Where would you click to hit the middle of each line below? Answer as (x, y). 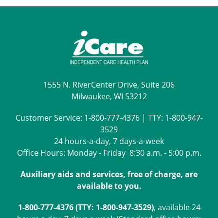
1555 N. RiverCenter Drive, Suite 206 (109, 85)
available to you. (109, 186)
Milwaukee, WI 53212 (109, 96)
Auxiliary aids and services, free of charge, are (109, 174)
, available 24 (177, 207)
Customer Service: (50, 118)
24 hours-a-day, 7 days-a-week (109, 141)
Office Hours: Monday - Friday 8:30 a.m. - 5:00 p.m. (109, 153)
